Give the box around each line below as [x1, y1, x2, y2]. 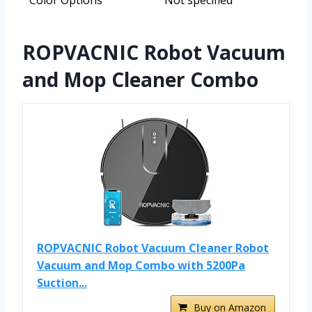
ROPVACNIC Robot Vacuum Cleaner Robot [37, 240, 269, 256]
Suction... [37, 275, 87, 291]
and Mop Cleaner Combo [22, 66, 258, 93]
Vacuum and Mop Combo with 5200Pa [37, 258, 245, 274]
